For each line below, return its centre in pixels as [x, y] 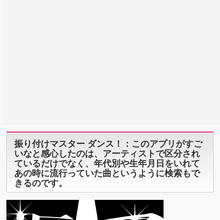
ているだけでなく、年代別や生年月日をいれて [107, 164]
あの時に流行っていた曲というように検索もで [107, 173]
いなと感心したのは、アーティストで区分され [107, 154]
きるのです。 [41, 183]
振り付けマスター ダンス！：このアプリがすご [109, 144]
